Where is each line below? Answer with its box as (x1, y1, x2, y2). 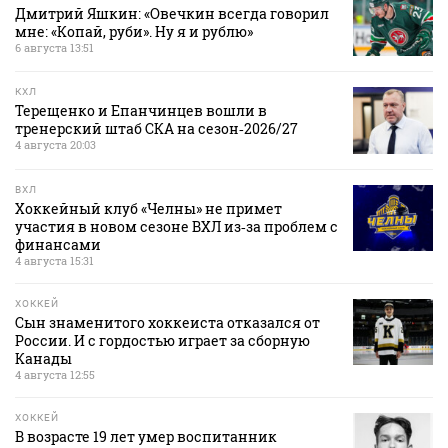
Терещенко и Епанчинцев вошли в (15, 101, 267, 121)
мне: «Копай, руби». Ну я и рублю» (15, 22, 253, 42)
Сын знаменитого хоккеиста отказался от (15, 312, 320, 332)
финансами (15, 234, 101, 254)
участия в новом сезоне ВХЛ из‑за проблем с (15, 216, 338, 236)
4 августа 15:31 (15, 252, 94, 268)
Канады (15, 348, 72, 368)
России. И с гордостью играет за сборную (15, 330, 310, 350)
